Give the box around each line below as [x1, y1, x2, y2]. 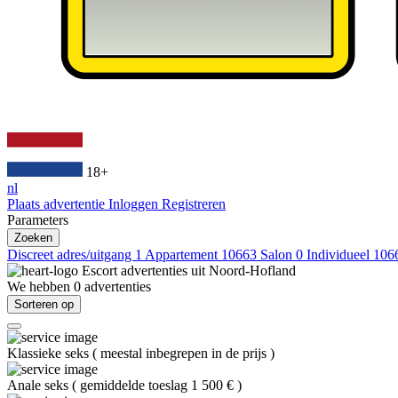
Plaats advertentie [7, 196, 108, 211]
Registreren [162, 196, 226, 211]
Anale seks [7, 378, 72, 393]
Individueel [306, 247, 373, 262]
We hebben [7, 279, 74, 294]
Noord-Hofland [209, 263, 296, 278]
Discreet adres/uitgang [7, 247, 135, 262]
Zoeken [14, 231, 52, 244]
